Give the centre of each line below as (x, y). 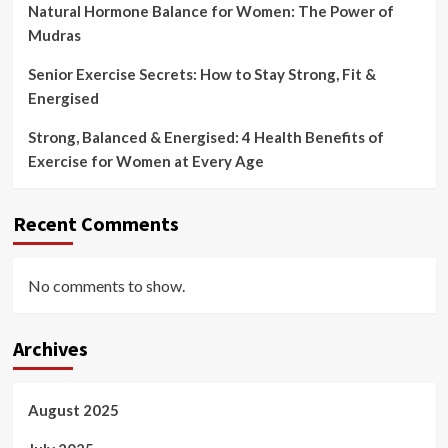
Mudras (54, 34)
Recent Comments (95, 223)
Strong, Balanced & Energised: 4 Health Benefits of (205, 136)
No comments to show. (106, 285)
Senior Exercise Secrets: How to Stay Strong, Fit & (201, 73)
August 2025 (73, 409)
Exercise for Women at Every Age (145, 160)
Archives (50, 348)
